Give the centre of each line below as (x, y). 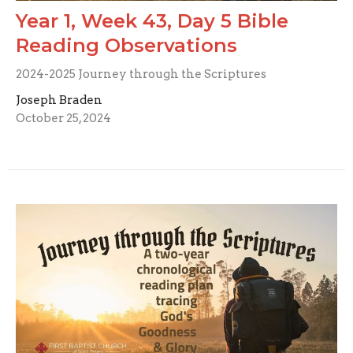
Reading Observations (126, 46)
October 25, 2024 (63, 119)
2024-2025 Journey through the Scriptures (141, 74)
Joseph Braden (59, 100)
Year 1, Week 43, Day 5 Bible (152, 21)
